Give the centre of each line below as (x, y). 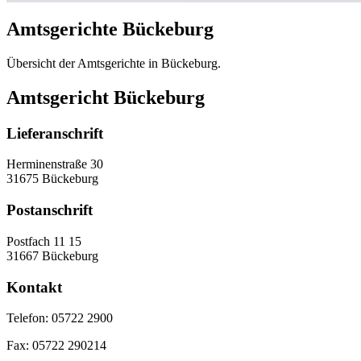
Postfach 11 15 (44, 241)
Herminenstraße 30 (55, 164)
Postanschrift (50, 210)
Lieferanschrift (55, 133)
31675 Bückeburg (52, 179)
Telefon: (27, 318)
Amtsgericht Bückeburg (106, 97)
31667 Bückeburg (52, 255)
